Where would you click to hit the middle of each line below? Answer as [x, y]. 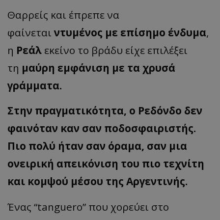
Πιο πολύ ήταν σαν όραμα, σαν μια [97, 146]
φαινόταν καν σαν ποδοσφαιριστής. [102, 128]
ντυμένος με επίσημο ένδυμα [130, 33]
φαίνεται [31, 33]
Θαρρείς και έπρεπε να [63, 15]
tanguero [60, 207]
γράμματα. [35, 86]
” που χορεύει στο [126, 207]
